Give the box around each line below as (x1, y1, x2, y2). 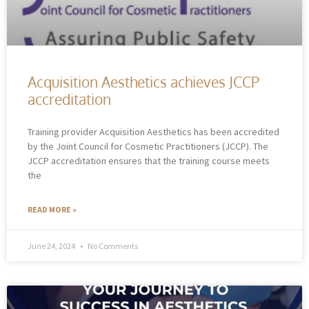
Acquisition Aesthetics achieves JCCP (28, 72, 259, 91)
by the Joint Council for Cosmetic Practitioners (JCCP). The (28, 139, 268, 152)
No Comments (86, 240, 138, 251)
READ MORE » (28, 203, 77, 215)
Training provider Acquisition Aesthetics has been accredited (28, 125, 279, 138)
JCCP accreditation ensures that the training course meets (28, 154, 270, 167)
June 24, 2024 (28, 240, 77, 251)
